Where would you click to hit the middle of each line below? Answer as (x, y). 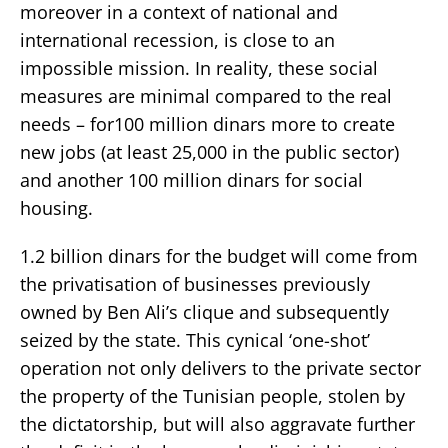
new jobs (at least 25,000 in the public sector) (209, 151)
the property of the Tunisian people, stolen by (212, 395)
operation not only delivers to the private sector (220, 367)
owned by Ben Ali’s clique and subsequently (204, 311)
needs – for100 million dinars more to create (207, 123)
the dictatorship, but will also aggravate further (217, 423)
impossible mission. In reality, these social (199, 67)
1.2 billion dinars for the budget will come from (219, 255)
